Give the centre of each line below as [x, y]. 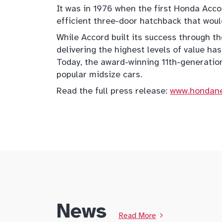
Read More [137, 216]
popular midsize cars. [99, 75]
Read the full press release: [113, 91]
